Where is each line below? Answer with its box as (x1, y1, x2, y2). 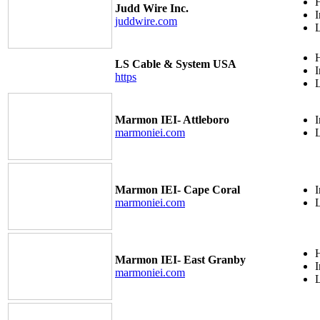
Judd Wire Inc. (115, 1, 189, 14)
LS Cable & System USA (115, 57, 236, 70)
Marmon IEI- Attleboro (115, 113, 229, 126)
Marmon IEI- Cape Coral (115, 183, 240, 196)
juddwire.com (115, 14, 177, 27)
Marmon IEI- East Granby (115, 253, 246, 266)
